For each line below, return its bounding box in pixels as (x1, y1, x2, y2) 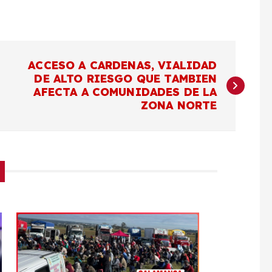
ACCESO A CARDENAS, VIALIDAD (28, 58, 217, 72)
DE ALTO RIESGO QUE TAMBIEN (34, 71, 217, 86)
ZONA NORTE (140, 98, 217, 112)
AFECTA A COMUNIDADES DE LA (33, 84, 217, 99)
